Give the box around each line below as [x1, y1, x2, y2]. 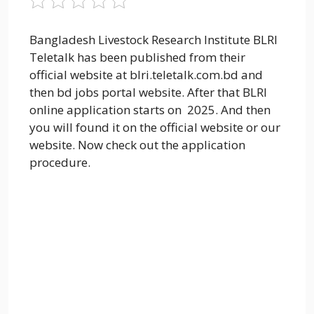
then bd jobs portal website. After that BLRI [29, 83, 267, 100]
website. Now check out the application [29, 136, 245, 153]
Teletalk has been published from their [29, 48, 245, 65]
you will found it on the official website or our [29, 118, 280, 135]
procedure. [29, 153, 90, 170]
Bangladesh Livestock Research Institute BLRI [29, 31, 278, 48]
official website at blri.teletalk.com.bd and [29, 66, 263, 83]
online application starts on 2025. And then [29, 101, 271, 118]
